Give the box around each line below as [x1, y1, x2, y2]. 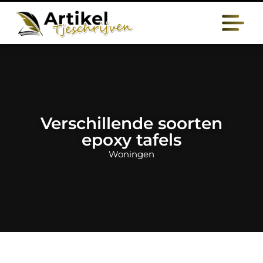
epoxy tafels [82, 130, 181, 150]
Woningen [109, 149, 154, 160]
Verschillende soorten [41, 113, 222, 133]
